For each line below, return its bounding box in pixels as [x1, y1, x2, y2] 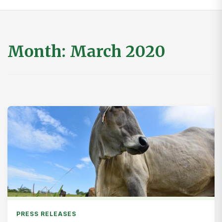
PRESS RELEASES [16, 210, 76, 218]
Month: [7, 42, 70, 61]
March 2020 [70, 42, 166, 61]
